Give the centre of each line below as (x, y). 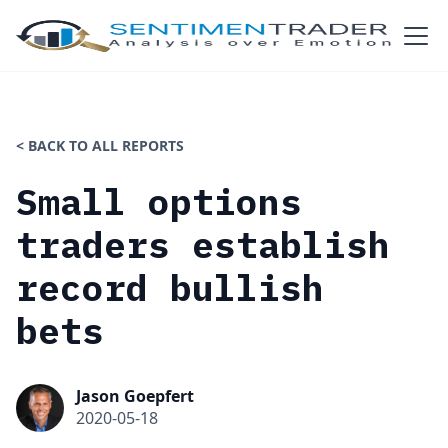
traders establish (203, 244)
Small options (159, 201)
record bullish (170, 287)
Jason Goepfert (135, 396)
